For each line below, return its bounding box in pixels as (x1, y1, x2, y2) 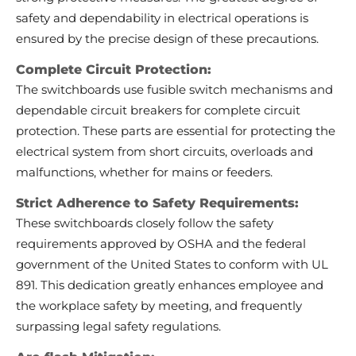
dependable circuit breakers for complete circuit (16, 103, 300, 118)
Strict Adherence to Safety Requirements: (16, 195, 299, 211)
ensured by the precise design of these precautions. (16, 31, 319, 47)
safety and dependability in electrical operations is (16, 10, 308, 26)
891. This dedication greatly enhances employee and (16, 277, 323, 293)
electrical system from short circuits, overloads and (16, 144, 313, 160)
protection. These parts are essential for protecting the (16, 123, 335, 139)
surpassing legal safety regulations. (16, 319, 221, 335)
